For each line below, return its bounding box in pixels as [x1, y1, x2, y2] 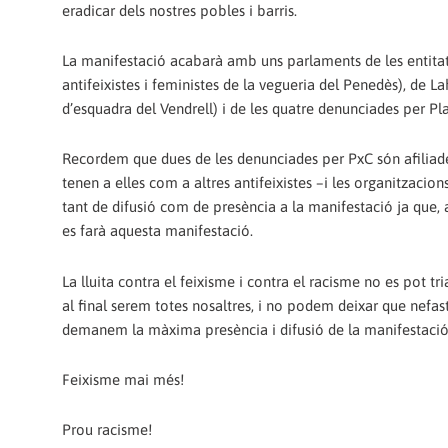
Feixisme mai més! [62, 370, 184, 388]
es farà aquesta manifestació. [62, 222, 253, 240]
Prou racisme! [62, 421, 152, 439]
